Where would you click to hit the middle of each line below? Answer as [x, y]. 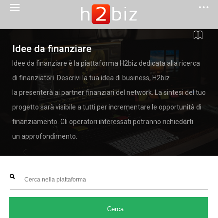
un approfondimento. [45, 136]
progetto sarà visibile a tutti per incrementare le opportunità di [107, 107]
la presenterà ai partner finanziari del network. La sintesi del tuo [109, 92]
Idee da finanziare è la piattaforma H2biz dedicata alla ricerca [106, 63]
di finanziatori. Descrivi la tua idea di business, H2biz [91, 78]
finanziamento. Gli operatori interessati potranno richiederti [103, 122]
